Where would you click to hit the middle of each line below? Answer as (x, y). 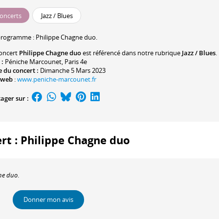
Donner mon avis (48, 200)
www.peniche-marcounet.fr (57, 79)
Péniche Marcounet (33, 62)
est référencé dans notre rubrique (131, 53)
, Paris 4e (74, 62)
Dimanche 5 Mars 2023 (73, 71)
